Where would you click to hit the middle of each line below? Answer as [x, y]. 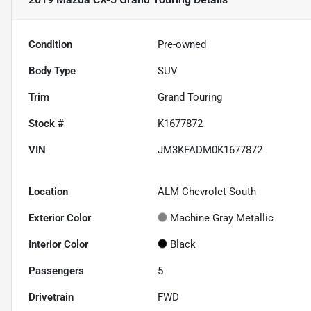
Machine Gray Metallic [222, 218]
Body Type [52, 71]
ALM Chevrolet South [207, 192]
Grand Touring [190, 98]
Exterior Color [60, 218]
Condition [50, 45]
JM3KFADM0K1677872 [210, 150]
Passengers [56, 271]
